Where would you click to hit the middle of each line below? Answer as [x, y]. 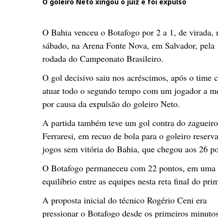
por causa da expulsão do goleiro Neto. [111, 103]
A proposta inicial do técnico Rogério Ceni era [125, 200]
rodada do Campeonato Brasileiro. [103, 58]
